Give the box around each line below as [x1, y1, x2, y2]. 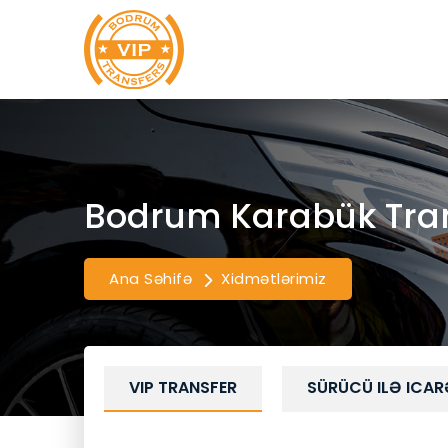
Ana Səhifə [109, 267, 192, 289]
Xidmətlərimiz [221, 267, 327, 289]
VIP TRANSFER [129, 375, 237, 399]
